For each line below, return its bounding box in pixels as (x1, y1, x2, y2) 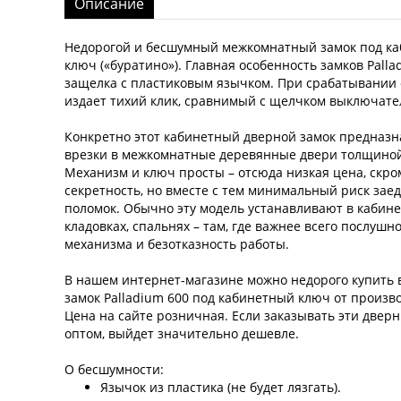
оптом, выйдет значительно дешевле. (64, 325, 299, 343)
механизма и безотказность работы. (64, 235, 289, 253)
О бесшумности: (64, 361, 164, 379)
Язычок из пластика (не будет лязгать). (100, 379, 341, 397)
